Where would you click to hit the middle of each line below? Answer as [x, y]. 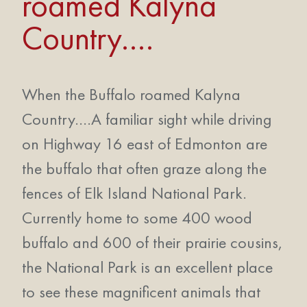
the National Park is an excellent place [147, 267]
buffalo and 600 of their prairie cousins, [152, 242]
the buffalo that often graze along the [144, 168]
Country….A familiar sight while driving [147, 119]
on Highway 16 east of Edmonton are [145, 144]
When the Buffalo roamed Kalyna [131, 94]
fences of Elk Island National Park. [134, 193]
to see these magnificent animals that [141, 292]
